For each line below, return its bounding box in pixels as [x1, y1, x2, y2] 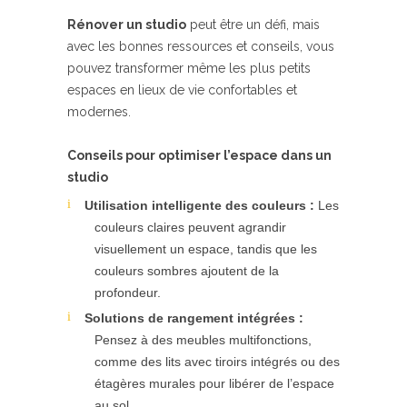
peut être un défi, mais [186, 17, 320, 32]
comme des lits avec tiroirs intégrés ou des [94, 354, 340, 369]
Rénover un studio [67, 17, 186, 32]
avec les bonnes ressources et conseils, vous [67, 39, 334, 54]
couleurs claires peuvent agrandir [94, 220, 286, 234]
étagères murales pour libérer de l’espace [94, 376, 334, 391]
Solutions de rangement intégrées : [84, 311, 303, 325]
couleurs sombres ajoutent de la [94, 263, 279, 278]
